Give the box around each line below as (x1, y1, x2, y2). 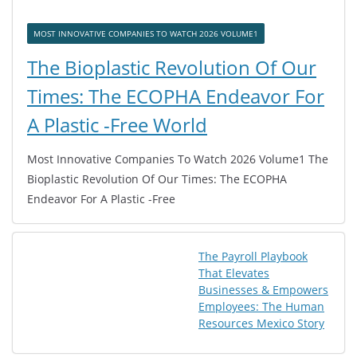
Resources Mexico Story (198, 316, 324, 331)
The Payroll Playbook (198, 249, 308, 265)
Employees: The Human (198, 299, 324, 315)
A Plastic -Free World (27, 112, 207, 139)
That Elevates (198, 265, 269, 281)
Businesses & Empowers (198, 282, 328, 298)
